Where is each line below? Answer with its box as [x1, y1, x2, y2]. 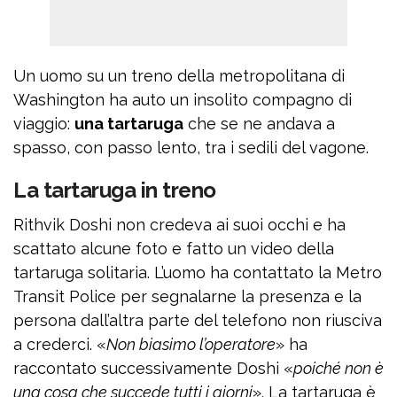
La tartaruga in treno [13, 177, 216, 204]
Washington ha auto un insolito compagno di [13, 90, 352, 110]
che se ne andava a [183, 114, 335, 134]
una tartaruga [74, 114, 183, 134]
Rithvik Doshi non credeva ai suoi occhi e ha [13, 215, 346, 235]
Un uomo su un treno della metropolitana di [13, 66, 345, 86]
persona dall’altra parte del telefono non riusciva [13, 311, 382, 331]
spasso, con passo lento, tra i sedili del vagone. [13, 138, 369, 158]
